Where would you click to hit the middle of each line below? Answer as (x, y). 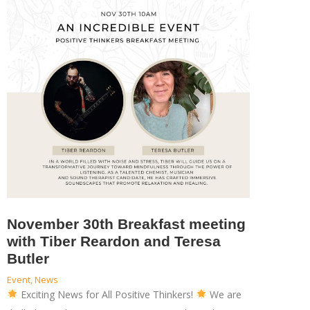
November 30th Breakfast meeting (126, 224)
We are (224, 294)
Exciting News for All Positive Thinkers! (107, 294)
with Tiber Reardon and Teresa (113, 241)
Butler (28, 258)
